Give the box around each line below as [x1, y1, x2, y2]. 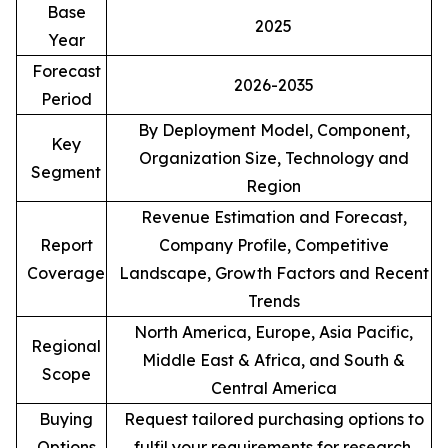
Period [40, 88, 92, 109]
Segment [31, 161, 101, 182]
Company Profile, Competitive [158, 234, 389, 255]
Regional [31, 335, 101, 356]
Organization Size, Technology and [138, 147, 409, 168]
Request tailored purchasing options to [123, 408, 424, 429]
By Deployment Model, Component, [137, 119, 410, 140]
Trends [247, 290, 300, 311]
